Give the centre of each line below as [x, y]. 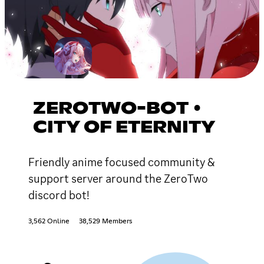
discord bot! [59, 195]
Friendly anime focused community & [121, 162]
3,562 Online [49, 221]
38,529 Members [105, 221]
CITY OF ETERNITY [124, 128]
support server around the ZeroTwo [118, 178]
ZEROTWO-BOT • [118, 109]
